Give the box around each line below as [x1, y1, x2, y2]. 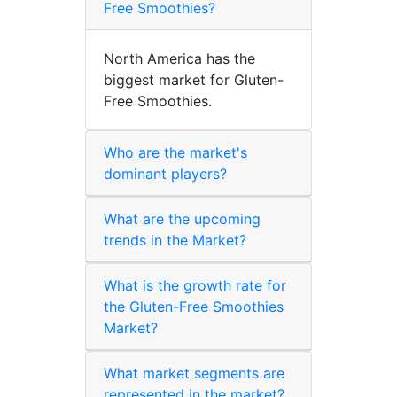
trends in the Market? [104, 230, 246, 249]
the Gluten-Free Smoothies [104, 297, 284, 315]
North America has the [104, 49, 255, 67]
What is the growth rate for [104, 276, 286, 294]
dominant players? [104, 164, 227, 183]
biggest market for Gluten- [104, 70, 284, 89]
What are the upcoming [104, 209, 261, 228]
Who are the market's [104, 143, 247, 161]
